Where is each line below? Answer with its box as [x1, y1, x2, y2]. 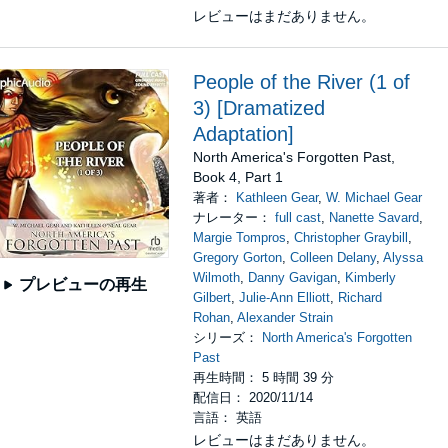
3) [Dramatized [193, 97, 326, 119]
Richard [338, 290, 383, 305]
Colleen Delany [290, 250, 377, 265]
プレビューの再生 [18, 276, 147, 294]
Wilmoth [193, 270, 241, 285]
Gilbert [193, 290, 232, 305]
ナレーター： [193, 210, 276, 225]
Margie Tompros [193, 230, 287, 245]
